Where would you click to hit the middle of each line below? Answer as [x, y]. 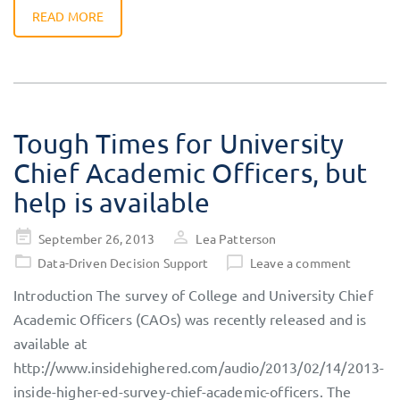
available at [50, 343]
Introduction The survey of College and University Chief [193, 295]
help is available [112, 203]
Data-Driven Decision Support [123, 263]
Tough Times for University [179, 144]
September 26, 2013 [97, 239]
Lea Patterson [236, 239]
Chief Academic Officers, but [191, 173]
